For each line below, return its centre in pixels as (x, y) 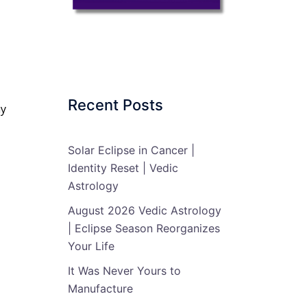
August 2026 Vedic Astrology (144, 210)
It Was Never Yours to (124, 270)
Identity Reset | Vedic (123, 168)
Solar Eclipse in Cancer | (131, 150)
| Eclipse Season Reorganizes (144, 228)
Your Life (91, 246)
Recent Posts (115, 105)
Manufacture (100, 288)
